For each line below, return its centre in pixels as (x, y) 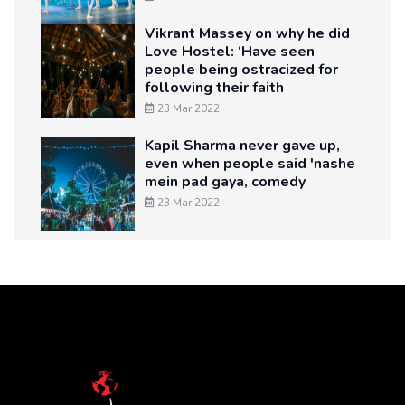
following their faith (214, 88)
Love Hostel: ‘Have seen (230, 52)
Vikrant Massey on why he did (247, 34)
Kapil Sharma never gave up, (242, 146)
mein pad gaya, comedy (225, 182)
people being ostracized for (241, 70)
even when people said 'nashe (250, 164)
